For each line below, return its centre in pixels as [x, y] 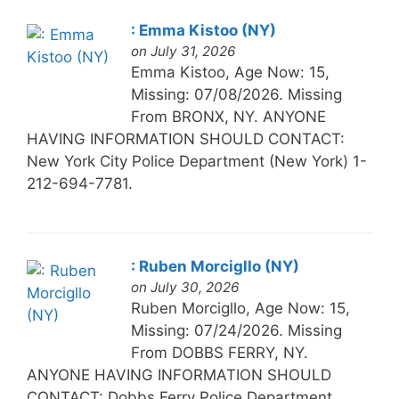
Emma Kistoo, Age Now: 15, [230, 72]
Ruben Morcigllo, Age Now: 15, [240, 308]
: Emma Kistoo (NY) [203, 30]
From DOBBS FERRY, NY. [219, 352]
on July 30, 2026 [185, 287]
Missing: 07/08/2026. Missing [236, 94]
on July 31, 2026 [183, 51]
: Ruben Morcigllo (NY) [215, 266]
